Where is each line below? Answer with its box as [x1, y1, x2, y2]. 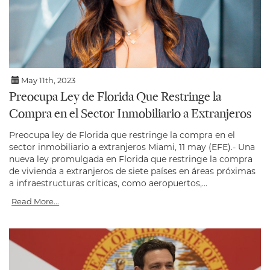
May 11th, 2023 [19, 75, 76, 86]
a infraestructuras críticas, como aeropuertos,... [9, 178, 207, 189]
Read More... [11, 196, 60, 207]
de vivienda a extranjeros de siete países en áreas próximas [9, 166, 256, 177]
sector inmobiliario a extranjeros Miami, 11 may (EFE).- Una [9, 142, 255, 153]
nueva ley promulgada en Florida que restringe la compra [9, 154, 253, 165]
